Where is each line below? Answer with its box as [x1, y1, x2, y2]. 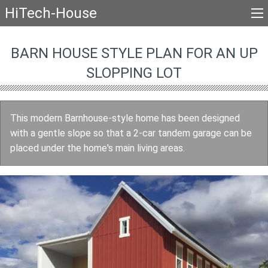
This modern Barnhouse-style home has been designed [10, 112, 240, 124]
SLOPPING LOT [86, 64, 182, 81]
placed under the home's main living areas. [10, 142, 185, 154]
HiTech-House [5, 5, 97, 22]
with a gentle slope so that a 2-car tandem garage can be [10, 127, 252, 139]
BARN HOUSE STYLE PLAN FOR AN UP [10, 44, 258, 62]
